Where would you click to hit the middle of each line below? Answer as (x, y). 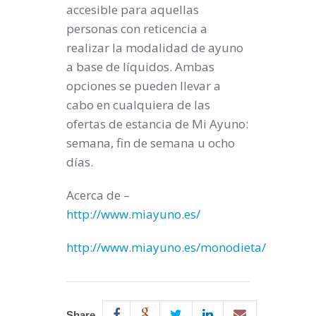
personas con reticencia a (137, 28)
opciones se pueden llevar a (144, 85)
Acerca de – (98, 195)
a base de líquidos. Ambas (140, 66)
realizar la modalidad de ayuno (155, 47)
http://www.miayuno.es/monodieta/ (166, 247)
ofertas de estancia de (129, 123)
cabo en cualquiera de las (138, 104)
